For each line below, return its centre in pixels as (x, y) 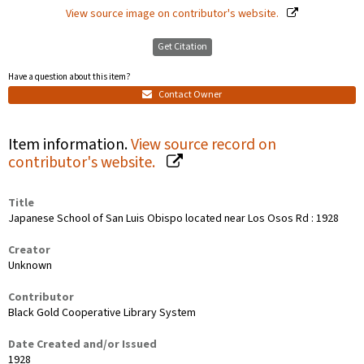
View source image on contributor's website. (173, 14)
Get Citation (182, 47)
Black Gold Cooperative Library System (102, 312)
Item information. (69, 144)
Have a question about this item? (69, 77)
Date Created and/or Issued (82, 344)
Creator (29, 250)
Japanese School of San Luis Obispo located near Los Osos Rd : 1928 (173, 218)
